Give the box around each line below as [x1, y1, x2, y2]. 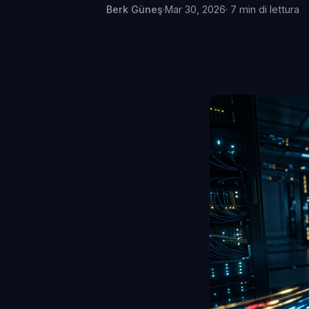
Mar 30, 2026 [165, 3, 226, 15]
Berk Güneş [106, 3, 163, 15]
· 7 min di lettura [226, 3, 299, 15]
